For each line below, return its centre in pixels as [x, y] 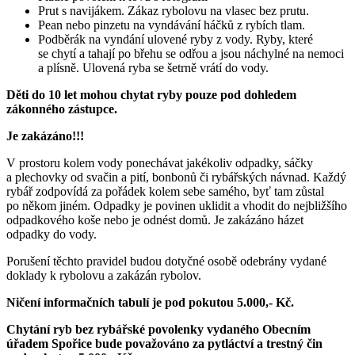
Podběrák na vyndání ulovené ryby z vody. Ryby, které [176, 40]
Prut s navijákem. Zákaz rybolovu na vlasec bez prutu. [174, 11]
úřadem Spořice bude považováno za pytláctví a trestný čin [164, 344]
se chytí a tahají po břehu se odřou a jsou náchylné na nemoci [191, 54]
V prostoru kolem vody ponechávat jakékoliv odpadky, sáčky [160, 163]
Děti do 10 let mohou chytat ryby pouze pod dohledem [151, 95]
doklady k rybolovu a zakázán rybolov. [104, 276]
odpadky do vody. [52, 235]
